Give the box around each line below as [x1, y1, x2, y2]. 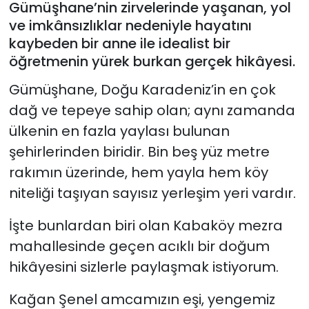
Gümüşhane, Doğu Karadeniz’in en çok [8, 79, 276, 99]
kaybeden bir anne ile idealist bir [8, 34, 230, 54]
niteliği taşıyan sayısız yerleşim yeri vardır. [8, 183, 296, 203]
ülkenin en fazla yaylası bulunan [8, 121, 230, 141]
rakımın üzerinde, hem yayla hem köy [8, 162, 268, 182]
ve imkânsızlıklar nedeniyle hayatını [8, 16, 252, 36]
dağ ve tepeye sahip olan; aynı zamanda [8, 100, 295, 120]
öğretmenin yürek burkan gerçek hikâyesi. [8, 52, 295, 72]
